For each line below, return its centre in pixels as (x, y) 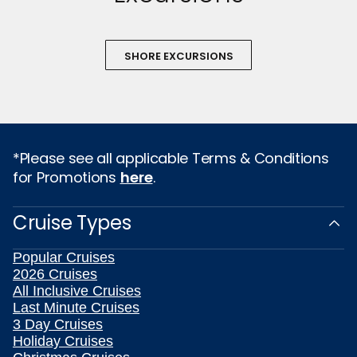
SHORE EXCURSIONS (178, 57)
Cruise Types (72, 223)
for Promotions (67, 178)
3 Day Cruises (58, 325)
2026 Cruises (55, 275)
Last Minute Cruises (76, 308)
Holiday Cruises (63, 341)
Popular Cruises (64, 258)
